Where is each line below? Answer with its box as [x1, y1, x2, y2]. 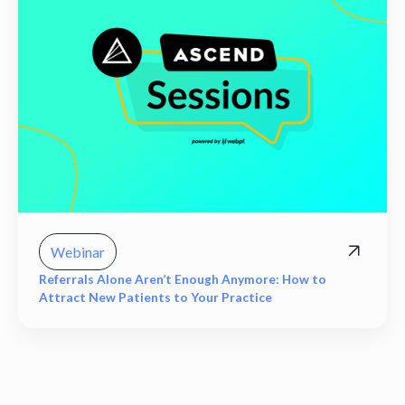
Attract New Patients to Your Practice [39, 288, 273, 305]
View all [40, 381, 89, 399]
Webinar [51, 243, 106, 261]
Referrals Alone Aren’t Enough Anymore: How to [39, 270, 327, 287]
